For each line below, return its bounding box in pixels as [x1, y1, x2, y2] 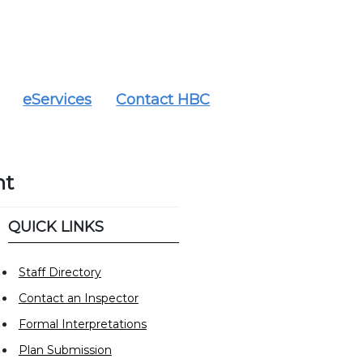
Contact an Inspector [18, 290, 139, 305]
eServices [23, 90, 92, 109]
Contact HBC [116, 90, 211, 109]
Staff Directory [18, 264, 101, 280]
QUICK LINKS [7, 217, 104, 236]
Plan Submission [18, 342, 112, 357]
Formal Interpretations [18, 316, 147, 331]
